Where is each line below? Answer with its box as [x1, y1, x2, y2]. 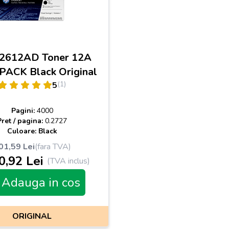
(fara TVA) [34, 141, 71, 152]
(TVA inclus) [47, 155, 90, 167]
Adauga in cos [2, 174, 80, 191]
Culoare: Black [7, 126, 57, 136]
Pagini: [11, 106, 37, 116]
